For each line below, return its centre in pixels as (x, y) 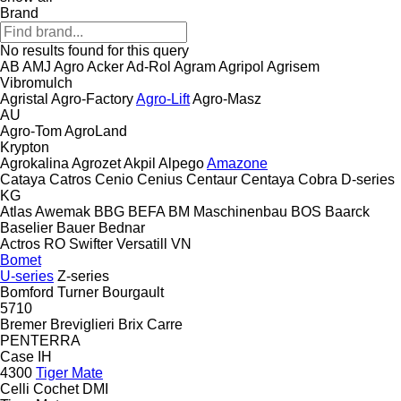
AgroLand (96, 131)
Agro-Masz (227, 98)
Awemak (63, 211)
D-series (368, 179)
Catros (70, 179)
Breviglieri (82, 324)
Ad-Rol (149, 66)
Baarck (347, 211)
